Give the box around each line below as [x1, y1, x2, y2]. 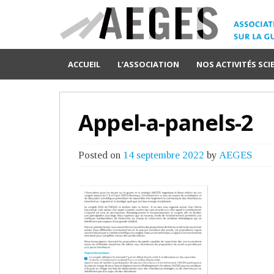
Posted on [78, 149, 124, 161]
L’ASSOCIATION [117, 59, 180, 70]
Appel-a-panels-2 [78, 108, 253, 138]
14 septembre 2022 [123, 149, 205, 161]
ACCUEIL [68, 59, 101, 70]
